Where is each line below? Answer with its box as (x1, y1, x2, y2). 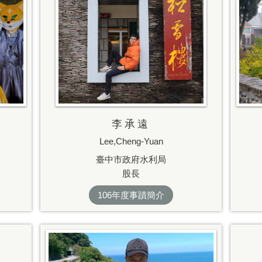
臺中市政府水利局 (96, 154, 166, 165)
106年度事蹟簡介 (98, 189, 164, 200)
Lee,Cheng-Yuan (99, 136, 163, 146)
